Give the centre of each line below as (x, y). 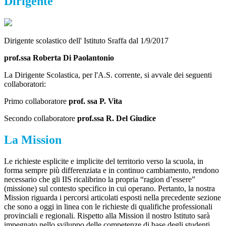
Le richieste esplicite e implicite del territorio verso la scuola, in (104, 161)
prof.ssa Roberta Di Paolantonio (59, 58)
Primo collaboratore (36, 101)
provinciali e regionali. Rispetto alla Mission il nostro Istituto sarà (107, 215)
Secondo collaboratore (41, 119)
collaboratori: (25, 84)
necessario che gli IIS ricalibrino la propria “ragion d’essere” (100, 179)
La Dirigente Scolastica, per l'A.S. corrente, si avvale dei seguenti (108, 75)
